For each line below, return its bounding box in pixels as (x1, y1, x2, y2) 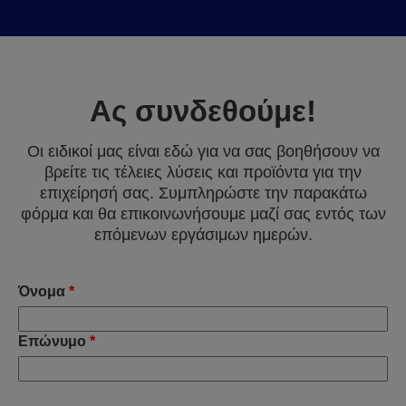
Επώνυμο (18, 333, 86, 349)
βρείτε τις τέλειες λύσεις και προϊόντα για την (44, 163, 362, 181)
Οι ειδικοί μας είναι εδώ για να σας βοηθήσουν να (26, 142, 380, 160)
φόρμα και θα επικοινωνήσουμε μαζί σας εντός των (20, 205, 386, 223)
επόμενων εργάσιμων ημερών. (93, 226, 313, 244)
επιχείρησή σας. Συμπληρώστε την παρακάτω (39, 184, 367, 202)
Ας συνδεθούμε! (90, 94, 316, 128)
